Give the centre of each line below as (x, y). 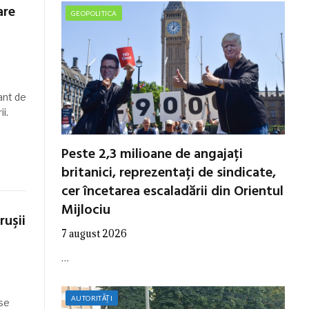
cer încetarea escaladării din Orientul (172, 191)
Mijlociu (86, 210)
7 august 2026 (94, 233)
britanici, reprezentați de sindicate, (169, 173)
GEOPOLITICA (94, 13)
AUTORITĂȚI (92, 298)
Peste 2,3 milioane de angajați (152, 154)
